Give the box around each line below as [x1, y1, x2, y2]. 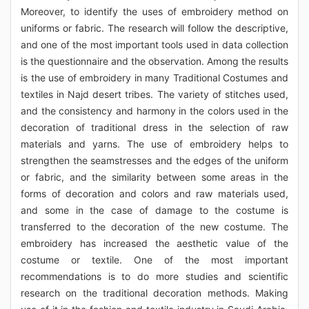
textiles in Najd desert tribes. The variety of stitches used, [21, 88, 288, 100]
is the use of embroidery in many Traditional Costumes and [21, 72, 288, 83]
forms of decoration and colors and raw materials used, [21, 188, 288, 199]
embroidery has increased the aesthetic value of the [21, 237, 288, 249]
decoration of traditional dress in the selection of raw [21, 121, 288, 133]
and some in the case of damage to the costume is [21, 204, 288, 216]
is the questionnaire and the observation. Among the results [21, 55, 288, 67]
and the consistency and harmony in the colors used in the [21, 105, 288, 117]
